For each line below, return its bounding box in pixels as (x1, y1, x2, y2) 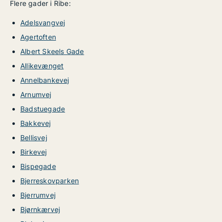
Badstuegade (20, 105, 65, 113)
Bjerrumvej (20, 191, 55, 199)
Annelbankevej (20, 76, 69, 84)
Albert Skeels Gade (20, 47, 84, 55)
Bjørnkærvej (20, 205, 60, 214)
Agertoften (20, 33, 56, 41)
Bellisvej (20, 133, 47, 142)
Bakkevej (20, 119, 51, 127)
